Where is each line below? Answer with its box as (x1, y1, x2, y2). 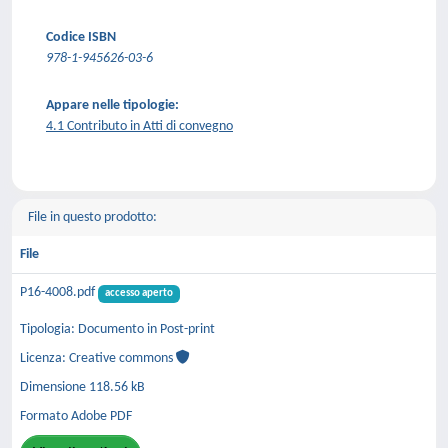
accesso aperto (104, 288, 173, 299)
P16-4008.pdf (20, 285, 98, 300)
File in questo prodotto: (28, 210, 157, 225)
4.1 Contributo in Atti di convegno (46, 119, 233, 134)
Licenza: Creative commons (20, 350, 176, 366)
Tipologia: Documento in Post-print (20, 321, 215, 337)
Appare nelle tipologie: (46, 98, 179, 113)
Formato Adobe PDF (20, 408, 132, 424)
